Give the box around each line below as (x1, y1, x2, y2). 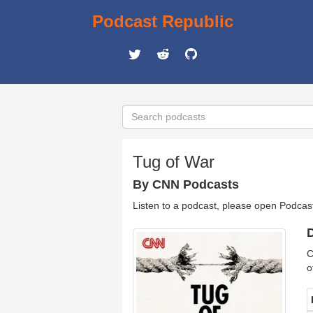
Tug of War (133, 152, 214, 171)
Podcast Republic (92, 12, 233, 31)
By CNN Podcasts (133, 177, 239, 191)
